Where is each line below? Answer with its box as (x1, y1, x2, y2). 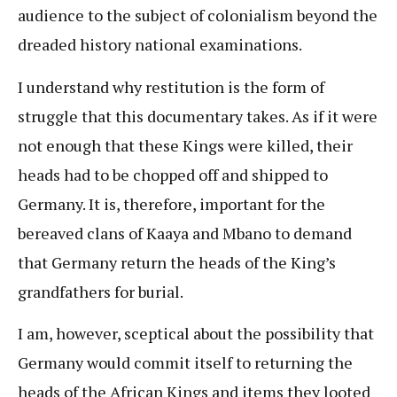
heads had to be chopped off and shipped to (18, 163, 328, 185)
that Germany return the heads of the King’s (18, 251, 336, 273)
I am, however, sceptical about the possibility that (18, 323, 374, 345)
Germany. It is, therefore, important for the (18, 192, 325, 214)
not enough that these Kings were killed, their (18, 134, 353, 156)
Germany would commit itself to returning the (18, 352, 353, 374)
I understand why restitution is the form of (18, 75, 324, 97)
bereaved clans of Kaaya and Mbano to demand (18, 222, 352, 244)
